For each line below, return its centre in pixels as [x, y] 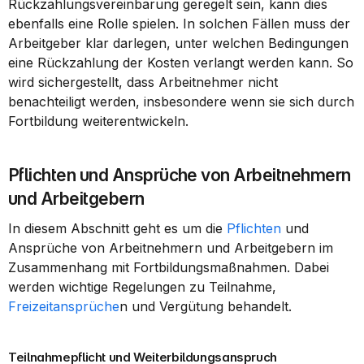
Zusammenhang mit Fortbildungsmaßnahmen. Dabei [169, 267]
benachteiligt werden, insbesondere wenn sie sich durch [181, 102]
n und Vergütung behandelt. [206, 306]
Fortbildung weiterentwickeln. [98, 121]
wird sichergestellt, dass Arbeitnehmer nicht [143, 82]
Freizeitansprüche [64, 306]
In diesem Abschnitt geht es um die [117, 228]
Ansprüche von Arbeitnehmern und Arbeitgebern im [171, 248]
